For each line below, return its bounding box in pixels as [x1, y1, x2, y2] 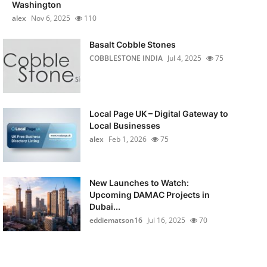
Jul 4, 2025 [167, 53, 201, 63]
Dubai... [89, 201, 120, 212]
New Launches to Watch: [89, 178, 189, 188]
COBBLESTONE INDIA [89, 53, 163, 63]
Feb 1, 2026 [108, 134, 147, 144]
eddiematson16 [89, 215, 142, 225]
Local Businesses [89, 120, 160, 131]
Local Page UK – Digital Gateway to [89, 108, 228, 119]
